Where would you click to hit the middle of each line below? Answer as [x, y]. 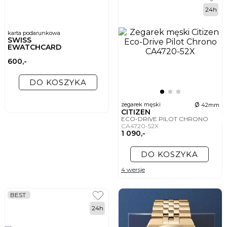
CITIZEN [137, 112]
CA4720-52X [141, 126]
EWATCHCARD [34, 47]
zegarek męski [142, 105]
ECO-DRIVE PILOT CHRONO [165, 119]
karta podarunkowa [34, 33]
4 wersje [133, 170]
